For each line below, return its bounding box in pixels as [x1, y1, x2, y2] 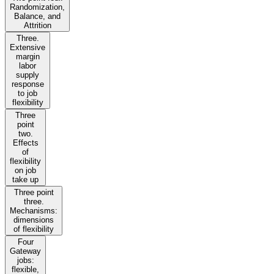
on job [15, 166, 36, 176]
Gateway [10, 246, 41, 256]
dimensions [13, 215, 54, 225]
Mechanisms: [10, 206, 57, 216]
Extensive [10, 43, 45, 53]
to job [18, 89, 37, 98]
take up [12, 175, 39, 185]
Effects [12, 138, 39, 148]
